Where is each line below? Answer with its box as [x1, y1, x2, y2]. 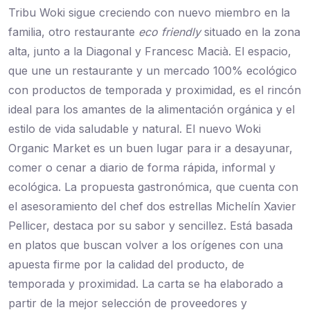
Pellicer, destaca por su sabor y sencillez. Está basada [8, 219, 293, 232]
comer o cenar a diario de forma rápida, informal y [8, 161, 275, 174]
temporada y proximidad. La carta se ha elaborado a [8, 277, 283, 291]
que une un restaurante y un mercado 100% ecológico [8, 64, 297, 77]
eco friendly [138, 25, 201, 39]
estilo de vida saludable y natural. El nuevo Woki [8, 122, 261, 136]
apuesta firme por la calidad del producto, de [8, 257, 244, 271]
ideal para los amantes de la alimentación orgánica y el [8, 102, 295, 116]
